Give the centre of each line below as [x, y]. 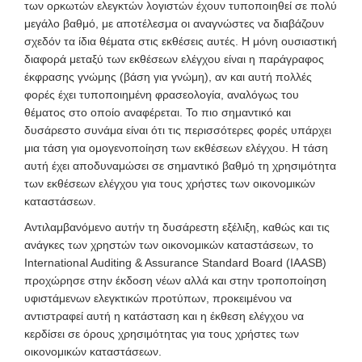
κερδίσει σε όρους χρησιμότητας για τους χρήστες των [162, 334]
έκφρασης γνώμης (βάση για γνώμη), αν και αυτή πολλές [168, 77]
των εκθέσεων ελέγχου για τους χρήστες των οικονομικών [170, 183]
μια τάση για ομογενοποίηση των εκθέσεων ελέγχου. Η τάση [176, 148]
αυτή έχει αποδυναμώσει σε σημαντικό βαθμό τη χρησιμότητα [180, 166]
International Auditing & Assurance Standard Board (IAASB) [175, 263]
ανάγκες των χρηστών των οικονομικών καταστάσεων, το [169, 245]
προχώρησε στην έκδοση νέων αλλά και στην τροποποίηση [175, 280]
